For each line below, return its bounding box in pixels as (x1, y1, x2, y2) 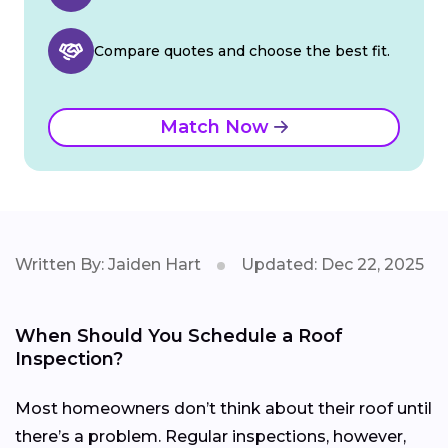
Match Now (160, 116, 274, 139)
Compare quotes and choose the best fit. (94, 42, 390, 61)
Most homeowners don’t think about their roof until (15, 399, 432, 419)
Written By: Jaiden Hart (15, 255, 201, 275)
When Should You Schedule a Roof (15, 325, 343, 348)
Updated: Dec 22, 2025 (241, 255, 424, 275)
